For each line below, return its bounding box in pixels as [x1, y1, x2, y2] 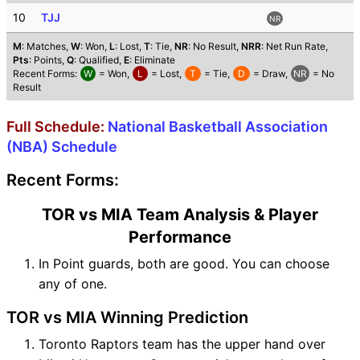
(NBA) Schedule [6, 137, 117, 155]
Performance [129, 227, 231, 247]
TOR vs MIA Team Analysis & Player [42, 204, 318, 224]
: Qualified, [74, 53, 124, 66]
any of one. [39, 275, 107, 292]
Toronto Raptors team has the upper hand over [39, 335, 325, 352]
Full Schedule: [6, 117, 108, 135]
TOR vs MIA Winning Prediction [6, 307, 248, 327]
